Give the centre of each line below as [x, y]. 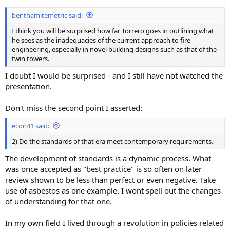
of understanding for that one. [59, 202]
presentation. [28, 87]
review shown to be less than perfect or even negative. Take [110, 180]
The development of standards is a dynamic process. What [108, 158]
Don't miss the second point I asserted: [74, 108]
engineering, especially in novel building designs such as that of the [114, 49]
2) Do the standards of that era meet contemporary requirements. [112, 141]
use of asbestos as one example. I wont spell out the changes [113, 191]
